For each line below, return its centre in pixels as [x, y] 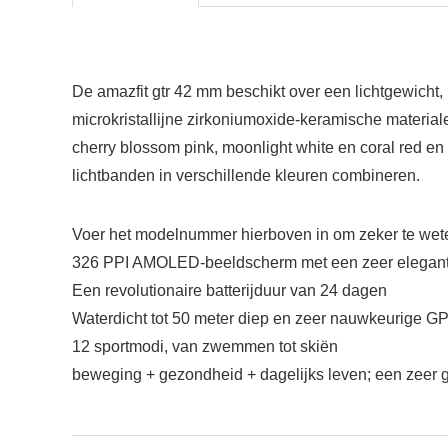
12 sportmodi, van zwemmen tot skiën [205, 346]
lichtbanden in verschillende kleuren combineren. [246, 175]
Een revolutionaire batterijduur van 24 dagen [229, 290]
